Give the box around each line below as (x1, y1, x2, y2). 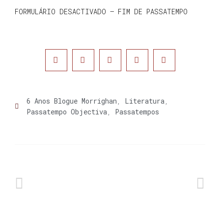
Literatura (125, 96, 165, 106)
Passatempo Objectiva (27, 107, 107, 116)
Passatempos (115, 107, 159, 116)
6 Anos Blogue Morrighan (27, 96, 117, 106)
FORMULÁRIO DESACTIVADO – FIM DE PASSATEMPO (15, 7, 188, 17)
